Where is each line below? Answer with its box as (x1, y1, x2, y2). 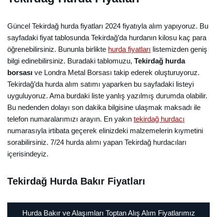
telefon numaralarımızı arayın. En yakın (7, 115, 134, 123)
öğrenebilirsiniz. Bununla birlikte (7, 45, 108, 53)
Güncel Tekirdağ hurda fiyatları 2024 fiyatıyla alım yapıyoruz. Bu (7, 22, 208, 30)
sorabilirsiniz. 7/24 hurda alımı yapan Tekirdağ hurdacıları (7, 138, 186, 146)
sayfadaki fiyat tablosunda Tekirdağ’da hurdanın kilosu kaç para (7, 33, 206, 42)
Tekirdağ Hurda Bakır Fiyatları (7, 176, 145, 186)
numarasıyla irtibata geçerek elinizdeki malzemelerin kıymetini (7, 126, 203, 135)
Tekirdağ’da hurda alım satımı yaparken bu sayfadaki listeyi (7, 80, 194, 88)
